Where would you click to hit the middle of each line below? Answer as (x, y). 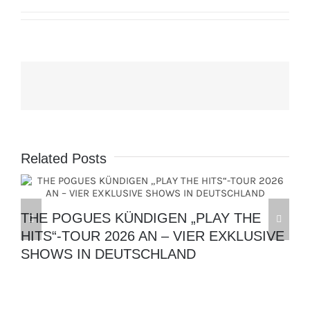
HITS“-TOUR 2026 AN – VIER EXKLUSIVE (153, 236)
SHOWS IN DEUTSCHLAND (108, 254)
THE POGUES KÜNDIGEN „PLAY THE (141, 218)
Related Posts (64, 159)
